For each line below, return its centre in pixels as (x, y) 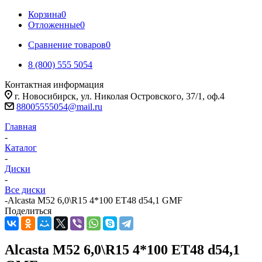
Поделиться (28, 211)
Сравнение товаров (67, 45)
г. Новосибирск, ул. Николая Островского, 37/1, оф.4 (120, 96)
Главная (20, 127)
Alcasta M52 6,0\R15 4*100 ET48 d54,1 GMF (95, 200)
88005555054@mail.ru (59, 107)
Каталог (21, 148)
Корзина (45, 14)
